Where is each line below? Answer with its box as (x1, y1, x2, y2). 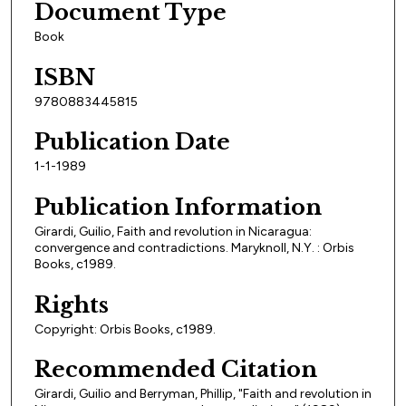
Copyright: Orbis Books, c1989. (34, 321, 216, 337)
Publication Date (34, 129, 230, 156)
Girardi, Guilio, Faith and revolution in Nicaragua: (34, 224, 312, 240)
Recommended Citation (34, 356, 317, 383)
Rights (34, 291, 109, 318)
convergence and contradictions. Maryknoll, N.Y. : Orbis (34, 240, 354, 256)
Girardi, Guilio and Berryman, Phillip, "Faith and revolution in (34, 386, 372, 402)
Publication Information (34, 194, 322, 221)
